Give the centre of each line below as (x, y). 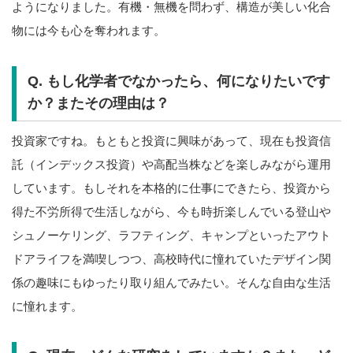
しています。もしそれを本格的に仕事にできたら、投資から (171, 188)
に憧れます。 (47, 306)
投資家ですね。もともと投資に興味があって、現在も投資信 (171, 140)
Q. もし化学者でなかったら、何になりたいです (178, 81)
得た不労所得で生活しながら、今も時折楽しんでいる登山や (171, 211)
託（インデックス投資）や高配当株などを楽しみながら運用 (171, 164)
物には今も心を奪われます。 (89, 31)
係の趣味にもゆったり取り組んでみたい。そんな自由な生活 (171, 282)
